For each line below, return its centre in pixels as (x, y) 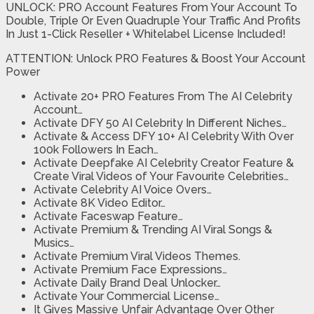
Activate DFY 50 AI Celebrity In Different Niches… (160, 123)
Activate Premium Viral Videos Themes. (137, 257)
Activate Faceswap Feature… (108, 217)
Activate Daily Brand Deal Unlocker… (127, 283)
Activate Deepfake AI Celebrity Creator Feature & (164, 163)
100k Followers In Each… (96, 150)
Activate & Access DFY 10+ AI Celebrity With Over (164, 137)
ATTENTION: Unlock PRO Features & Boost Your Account (156, 59)
